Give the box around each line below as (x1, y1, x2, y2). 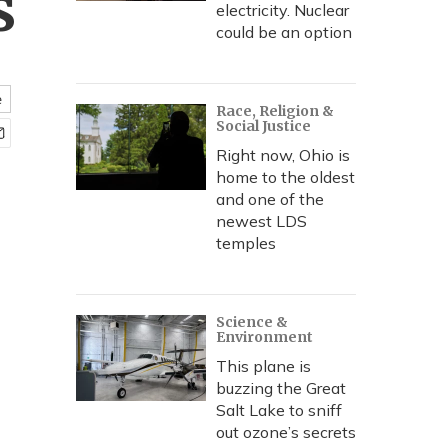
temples (216, 233, 276, 253)
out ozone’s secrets (216, 422, 356, 442)
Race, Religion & (216, 102, 334, 120)
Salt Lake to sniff (216, 400, 342, 420)
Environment (216, 328, 313, 346)
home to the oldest (216, 167, 355, 187)
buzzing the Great (216, 378, 346, 398)
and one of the (216, 189, 324, 209)
